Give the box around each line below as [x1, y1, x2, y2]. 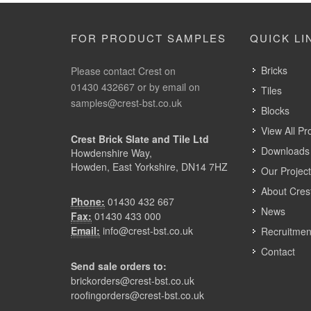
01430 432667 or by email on [71, 80, 200, 94]
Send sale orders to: [71, 259, 167, 273]
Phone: [71, 194, 105, 208]
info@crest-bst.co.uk [103, 224, 193, 237]
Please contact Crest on [71, 64, 176, 78]
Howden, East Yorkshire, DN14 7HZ [71, 160, 228, 174]
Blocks [260, 103, 289, 117]
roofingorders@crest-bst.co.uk [71, 288, 204, 302]
